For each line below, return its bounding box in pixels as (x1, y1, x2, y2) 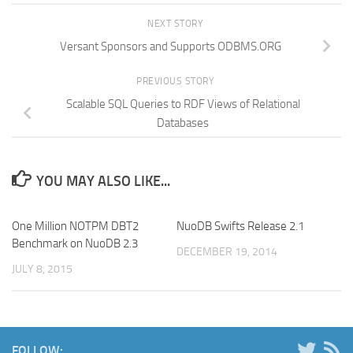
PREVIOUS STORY (136, 75, 217, 87)
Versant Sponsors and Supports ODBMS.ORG (59, 39, 281, 54)
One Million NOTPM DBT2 (12, 218, 139, 233)
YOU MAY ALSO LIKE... (35, 172, 170, 190)
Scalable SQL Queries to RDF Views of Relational (65, 96, 300, 111)
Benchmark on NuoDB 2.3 (12, 236, 138, 251)
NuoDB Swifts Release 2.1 (176, 218, 304, 233)
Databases (157, 115, 209, 130)
